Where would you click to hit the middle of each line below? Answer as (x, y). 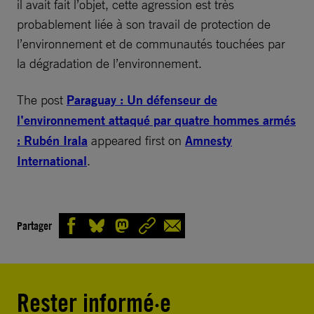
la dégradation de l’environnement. (109, 63)
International (52, 161)
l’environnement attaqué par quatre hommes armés (156, 120)
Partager (34, 225)
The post (42, 100)
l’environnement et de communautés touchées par (151, 43)
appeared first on (136, 140)
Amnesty (209, 141)
